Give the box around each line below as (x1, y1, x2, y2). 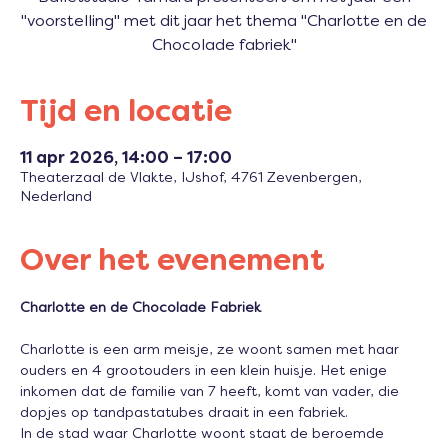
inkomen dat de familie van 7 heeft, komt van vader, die (20, 386, 403, 400)
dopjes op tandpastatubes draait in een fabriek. (20, 407, 348, 421)
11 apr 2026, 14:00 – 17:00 (20, 151, 232, 168)
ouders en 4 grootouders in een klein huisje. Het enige (20, 365, 391, 379)
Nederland (20, 191, 92, 205)
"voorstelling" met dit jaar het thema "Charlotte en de (21, 14, 427, 31)
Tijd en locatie (20, 99, 232, 129)
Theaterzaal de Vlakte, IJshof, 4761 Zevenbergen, (20, 172, 362, 186)
